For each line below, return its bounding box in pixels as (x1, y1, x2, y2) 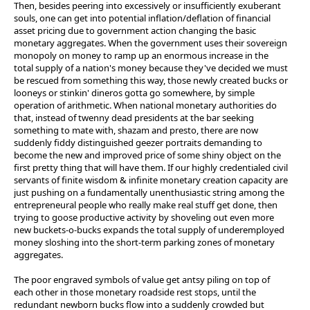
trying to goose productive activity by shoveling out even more (14, 210, 274, 224)
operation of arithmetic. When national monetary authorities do (14, 98, 277, 111)
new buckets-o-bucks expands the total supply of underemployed (14, 223, 284, 236)
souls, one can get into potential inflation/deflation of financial (14, 11, 271, 24)
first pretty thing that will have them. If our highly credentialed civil (14, 161, 288, 174)
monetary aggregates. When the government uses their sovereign (14, 36, 287, 49)
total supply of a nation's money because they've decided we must (14, 61, 288, 74)
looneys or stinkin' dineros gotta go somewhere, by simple (14, 86, 255, 99)
